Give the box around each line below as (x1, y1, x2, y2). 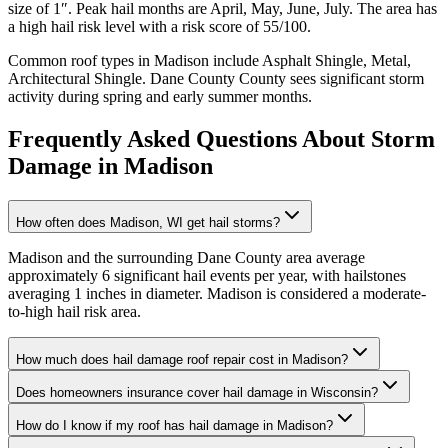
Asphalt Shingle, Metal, (262, 52, 411, 70)
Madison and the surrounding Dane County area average (8, 249, 365, 267)
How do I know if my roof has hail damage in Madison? (16, 418, 333, 434)
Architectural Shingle (8, 70, 142, 88)
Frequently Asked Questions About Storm (8, 126, 435, 153)
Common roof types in (8, 52, 154, 70)
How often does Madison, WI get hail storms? (16, 215, 280, 231)
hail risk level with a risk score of (47, 18, 263, 36)
